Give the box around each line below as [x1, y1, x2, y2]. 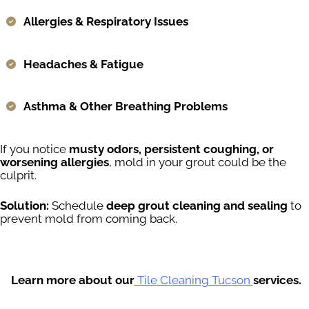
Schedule [49, 199, 106, 213]
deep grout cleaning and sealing [106, 199, 288, 213]
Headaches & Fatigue [23, 57, 143, 71]
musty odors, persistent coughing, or [69, 141, 274, 156]
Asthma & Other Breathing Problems [23, 99, 228, 114]
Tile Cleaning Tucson [134, 273, 253, 288]
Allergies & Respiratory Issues [23, 14, 188, 29]
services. [252, 273, 301, 288]
